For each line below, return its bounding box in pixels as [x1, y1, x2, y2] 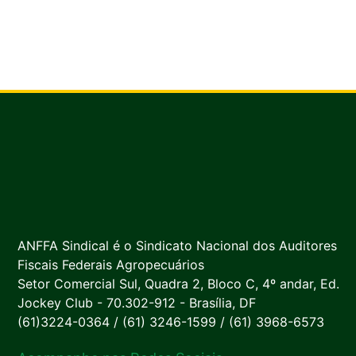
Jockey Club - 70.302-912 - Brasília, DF [17, 295, 256, 311]
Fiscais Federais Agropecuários [17, 257, 204, 273]
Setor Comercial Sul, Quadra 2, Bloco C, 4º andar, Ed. [17, 276, 339, 292]
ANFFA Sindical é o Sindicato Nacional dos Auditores [17, 238, 337, 254]
